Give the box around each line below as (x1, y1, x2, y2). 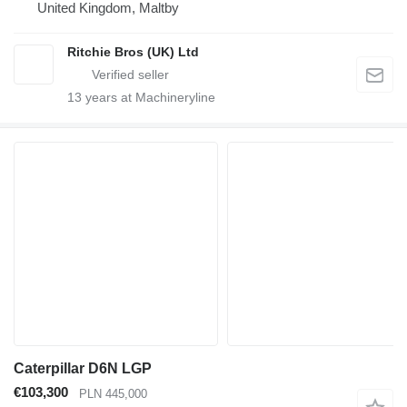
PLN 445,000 (79, 386, 147, 401)
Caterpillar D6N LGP (14, 361, 152, 377)
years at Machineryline (82, 90, 215, 105)
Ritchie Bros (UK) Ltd (67, 45, 199, 60)
